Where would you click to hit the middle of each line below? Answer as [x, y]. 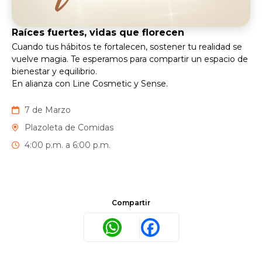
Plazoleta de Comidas [69, 128]
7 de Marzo [48, 110]
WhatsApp [146, 227]
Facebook [182, 227]
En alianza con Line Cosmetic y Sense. [90, 84]
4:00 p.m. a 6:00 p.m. [68, 145]
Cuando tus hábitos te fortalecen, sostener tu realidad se [127, 47]
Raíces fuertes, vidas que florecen [98, 33]
